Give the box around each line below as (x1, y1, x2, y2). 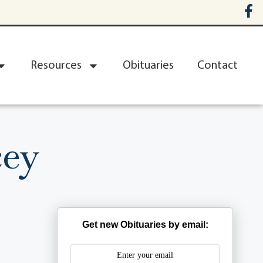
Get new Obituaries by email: (82, 220, 208, 230)
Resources (31, 59, 82, 72)
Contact (197, 59, 238, 72)
